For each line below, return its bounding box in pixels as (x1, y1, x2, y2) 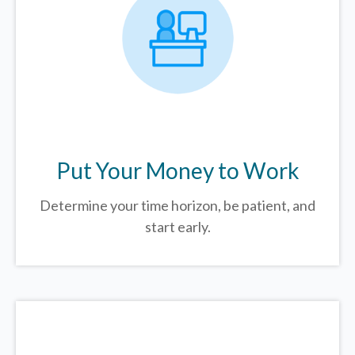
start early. (144, 218, 211, 236)
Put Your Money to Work (55, 157, 300, 185)
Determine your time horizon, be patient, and (40, 197, 315, 215)
